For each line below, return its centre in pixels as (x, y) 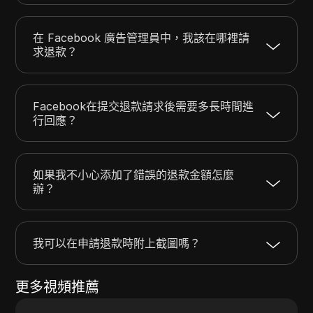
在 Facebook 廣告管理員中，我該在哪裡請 (141, 37)
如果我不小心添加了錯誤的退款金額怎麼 (134, 174)
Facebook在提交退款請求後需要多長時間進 (144, 106)
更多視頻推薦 (58, 287)
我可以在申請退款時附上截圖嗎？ (117, 243)
